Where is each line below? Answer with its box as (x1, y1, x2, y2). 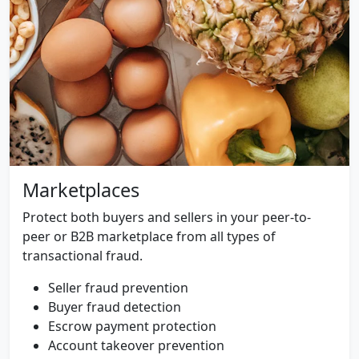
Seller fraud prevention (48, 279, 188, 296)
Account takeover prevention (48, 337, 224, 354)
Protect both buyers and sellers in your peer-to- (22, 208, 311, 226)
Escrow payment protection (48, 317, 216, 335)
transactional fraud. (22, 247, 143, 264)
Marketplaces (22, 177, 139, 203)
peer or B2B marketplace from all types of (22, 228, 276, 245)
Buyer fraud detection (48, 298, 181, 316)
